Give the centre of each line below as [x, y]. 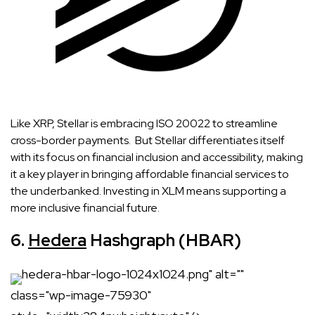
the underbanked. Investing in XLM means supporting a [148, 191]
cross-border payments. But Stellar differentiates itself [148, 140]
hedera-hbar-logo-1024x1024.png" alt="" [133, 274]
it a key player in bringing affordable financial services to [150, 174]
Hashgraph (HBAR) [164, 240]
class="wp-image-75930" [81, 295]
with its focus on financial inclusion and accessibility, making [157, 157]
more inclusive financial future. [85, 207]
